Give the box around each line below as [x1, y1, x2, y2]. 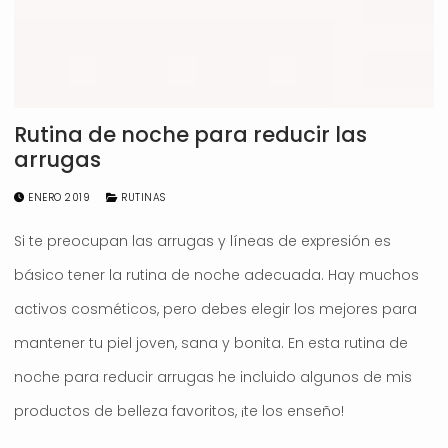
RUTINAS [117, 190, 166, 206]
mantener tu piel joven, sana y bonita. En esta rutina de [14, 333, 408, 354]
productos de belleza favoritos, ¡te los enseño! [14, 401, 344, 422]
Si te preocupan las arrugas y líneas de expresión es [14, 231, 391, 252]
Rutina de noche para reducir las [14, 120, 367, 150]
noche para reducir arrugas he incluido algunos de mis [14, 367, 412, 388]
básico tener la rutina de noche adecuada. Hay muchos [14, 265, 419, 286]
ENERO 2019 [28, 190, 90, 206]
